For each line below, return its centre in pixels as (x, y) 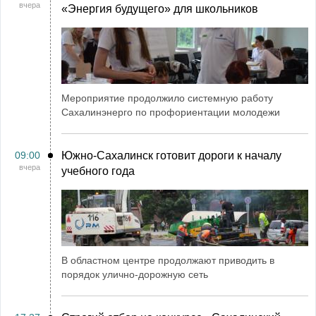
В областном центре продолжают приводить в (168, 260)
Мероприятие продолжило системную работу (167, 98)
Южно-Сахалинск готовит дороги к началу (171, 156)
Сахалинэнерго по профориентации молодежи (171, 112)
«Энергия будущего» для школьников (160, 9)
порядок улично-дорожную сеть (135, 274)
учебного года (98, 171)
